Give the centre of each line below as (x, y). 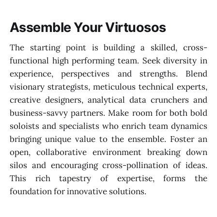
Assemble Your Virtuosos (88, 27)
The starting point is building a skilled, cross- (108, 48)
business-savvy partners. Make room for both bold (108, 113)
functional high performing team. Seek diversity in (108, 61)
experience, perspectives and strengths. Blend (108, 74)
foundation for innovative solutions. (78, 192)
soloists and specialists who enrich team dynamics (108, 126)
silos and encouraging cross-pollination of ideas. (108, 165)
